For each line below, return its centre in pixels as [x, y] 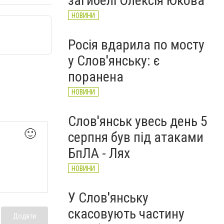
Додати [24, 216]
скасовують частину [126, 214]
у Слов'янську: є [114, 61]
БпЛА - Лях [99, 153]
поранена [96, 77]
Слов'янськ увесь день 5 [138, 121]
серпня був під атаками [136, 137]
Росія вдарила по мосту [136, 45]
